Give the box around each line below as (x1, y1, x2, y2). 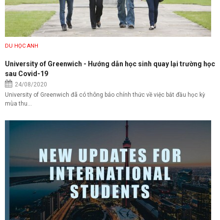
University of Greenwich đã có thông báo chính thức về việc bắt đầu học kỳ (5, 91, 205, 98)
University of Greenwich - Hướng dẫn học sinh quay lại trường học (5, 59, 215, 68)
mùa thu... (5, 100, 32, 107)
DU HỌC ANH (5, 42, 38, 49)
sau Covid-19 (5, 69, 48, 78)
